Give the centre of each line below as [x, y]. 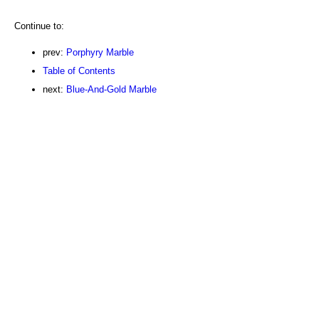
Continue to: [39, 26]
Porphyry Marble [100, 52]
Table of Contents [79, 70]
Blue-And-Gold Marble [111, 89]
